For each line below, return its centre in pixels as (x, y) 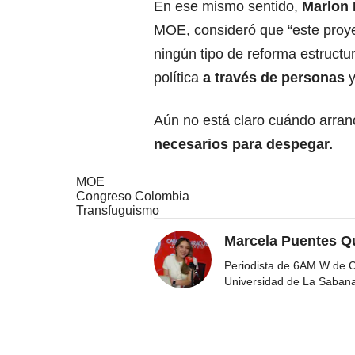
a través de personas (274, 77)
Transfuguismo (118, 210)
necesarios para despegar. (243, 144)
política (178, 77)
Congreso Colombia (133, 196)
